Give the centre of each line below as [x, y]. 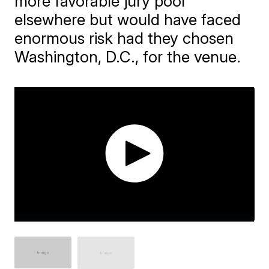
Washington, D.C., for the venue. [128, 57]
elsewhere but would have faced [128, 20]
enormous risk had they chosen [124, 38]
